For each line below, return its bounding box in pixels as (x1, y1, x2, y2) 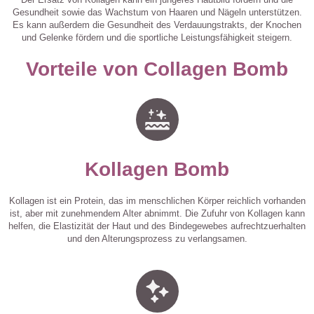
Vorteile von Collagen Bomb (26, 58, 288, 81)
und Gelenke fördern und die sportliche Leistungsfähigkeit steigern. (22, 32, 292, 43)
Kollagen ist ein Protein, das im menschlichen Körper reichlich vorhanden (8, 196, 306, 207)
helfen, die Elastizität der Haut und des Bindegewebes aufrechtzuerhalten (8, 221, 306, 232)
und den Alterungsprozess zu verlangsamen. (67, 233, 247, 245)
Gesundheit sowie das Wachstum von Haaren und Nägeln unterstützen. (12, 7, 302, 18)
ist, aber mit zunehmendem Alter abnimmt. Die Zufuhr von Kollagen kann (9, 208, 305, 219)
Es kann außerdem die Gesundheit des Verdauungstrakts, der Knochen (13, 20, 301, 31)
